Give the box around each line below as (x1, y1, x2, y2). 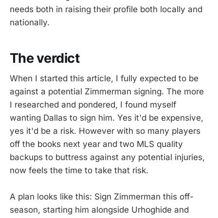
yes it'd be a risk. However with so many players (10, 126, 200, 136)
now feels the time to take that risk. (10, 165, 148, 176)
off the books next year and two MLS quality (10, 139, 183, 149)
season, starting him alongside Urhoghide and (10, 205, 189, 215)
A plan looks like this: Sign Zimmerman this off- (10, 192, 194, 202)
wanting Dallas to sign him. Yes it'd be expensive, (10, 113, 203, 123)
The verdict (10, 50, 80, 66)
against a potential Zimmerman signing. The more (10, 87, 204, 97)
